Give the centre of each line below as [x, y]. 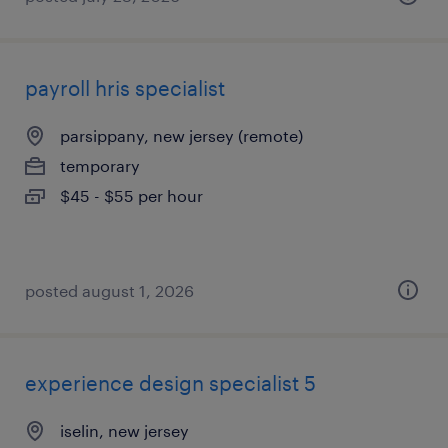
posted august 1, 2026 [109, 290]
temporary [100, 165]
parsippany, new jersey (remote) [181, 135]
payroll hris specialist [125, 88]
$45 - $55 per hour [131, 195]
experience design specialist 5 [170, 383]
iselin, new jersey [124, 430]
